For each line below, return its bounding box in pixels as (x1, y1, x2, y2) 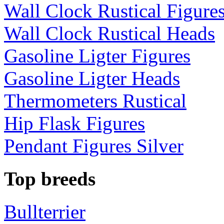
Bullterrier (4, 201, 85, 223)
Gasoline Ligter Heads (4, 67, 180, 89)
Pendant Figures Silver (4, 134, 183, 156)
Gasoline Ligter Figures (4, 44, 190, 66)
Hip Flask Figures (4, 112, 145, 134)
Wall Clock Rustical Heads (4, 22, 215, 44)
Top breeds (4, 168, 95, 190)
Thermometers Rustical (4, 89, 186, 111)
